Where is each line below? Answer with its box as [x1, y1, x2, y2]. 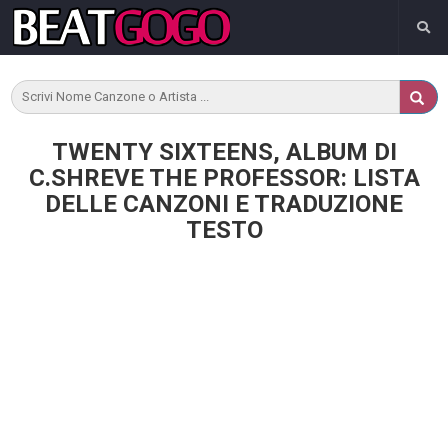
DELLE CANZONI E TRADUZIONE [45, 190, 403, 218]
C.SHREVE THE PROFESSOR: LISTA [28, 164, 420, 192]
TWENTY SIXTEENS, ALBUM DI [51, 138, 397, 166]
